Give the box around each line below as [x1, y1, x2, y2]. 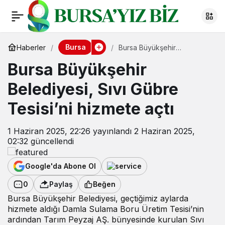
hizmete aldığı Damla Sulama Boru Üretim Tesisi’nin [8, 203, 204, 214]
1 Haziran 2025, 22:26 [8, 126, 90, 136]
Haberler [17, 43, 46, 52]
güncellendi [28, 136, 74, 146]
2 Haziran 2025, [134, 126, 195, 136]
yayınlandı [90, 126, 132, 136]
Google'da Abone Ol [25, 162, 96, 171]
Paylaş [49, 180, 73, 189]
